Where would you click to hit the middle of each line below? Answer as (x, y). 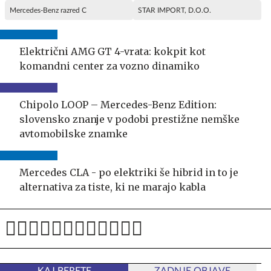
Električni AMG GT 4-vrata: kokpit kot (113, 52)
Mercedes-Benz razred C (48, 11)
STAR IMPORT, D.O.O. (175, 11)
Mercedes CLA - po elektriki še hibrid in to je (129, 173)
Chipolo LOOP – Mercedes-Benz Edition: (118, 105)
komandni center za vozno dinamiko (109, 66)
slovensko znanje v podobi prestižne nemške (129, 119)
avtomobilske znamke (73, 134)
